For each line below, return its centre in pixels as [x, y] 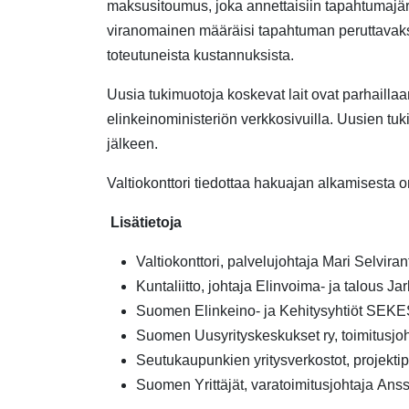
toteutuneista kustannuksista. [200, 55]
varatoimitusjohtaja [312, 385]
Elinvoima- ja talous [321, 286]
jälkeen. [132, 144]
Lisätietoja [146, 222]
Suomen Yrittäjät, [194, 385]
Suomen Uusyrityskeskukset [228, 336]
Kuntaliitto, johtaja [196, 286]
